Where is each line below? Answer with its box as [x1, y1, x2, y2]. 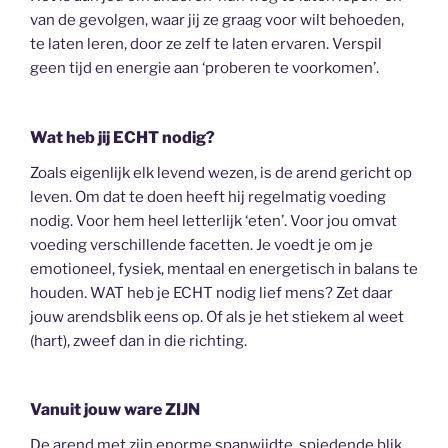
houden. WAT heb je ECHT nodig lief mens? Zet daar [30, 283, 393, 302]
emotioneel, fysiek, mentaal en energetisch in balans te [30, 259, 418, 278]
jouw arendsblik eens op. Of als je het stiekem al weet [30, 307, 404, 326]
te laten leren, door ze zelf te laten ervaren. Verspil [30, 35, 382, 54]
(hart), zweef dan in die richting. [30, 331, 247, 350]
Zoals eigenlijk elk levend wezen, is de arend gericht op [30, 163, 412, 182]
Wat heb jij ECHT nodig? [30, 127, 215, 147]
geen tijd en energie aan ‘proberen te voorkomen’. [30, 59, 379, 78]
